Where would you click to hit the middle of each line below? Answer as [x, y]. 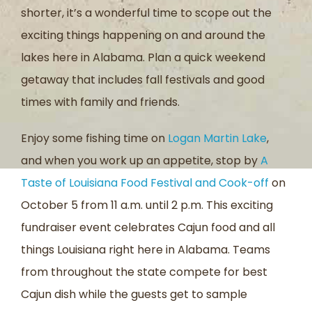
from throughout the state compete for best [144, 272]
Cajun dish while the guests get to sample [134, 294]
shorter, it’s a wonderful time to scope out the [146, 13]
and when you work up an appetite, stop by [141, 160]
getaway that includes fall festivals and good [143, 79]
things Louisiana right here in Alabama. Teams [146, 249]
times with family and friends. [100, 102]
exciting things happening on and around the [143, 35]
